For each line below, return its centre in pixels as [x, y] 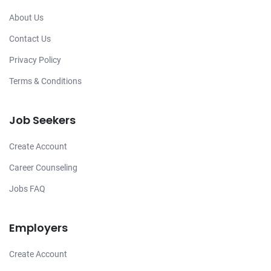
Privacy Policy [35, 60]
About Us [26, 18]
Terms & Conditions [45, 81]
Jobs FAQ [27, 189]
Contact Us [30, 39]
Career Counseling [43, 168]
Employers [38, 228]
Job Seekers [42, 120]
